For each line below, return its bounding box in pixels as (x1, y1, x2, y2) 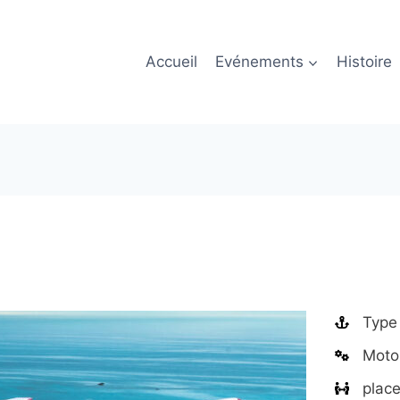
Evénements (214, 52, 304, 71)
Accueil (145, 52, 197, 71)
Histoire (337, 52, 393, 71)
